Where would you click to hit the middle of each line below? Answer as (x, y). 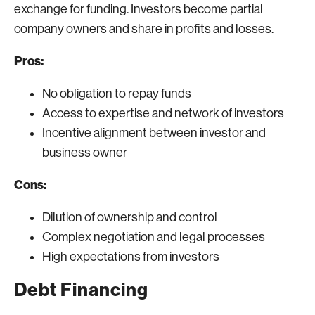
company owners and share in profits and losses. (144, 29)
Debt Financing (81, 290)
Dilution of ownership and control (130, 217)
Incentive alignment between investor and (154, 133)
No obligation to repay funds (117, 94)
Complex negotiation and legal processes (154, 237)
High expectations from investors (131, 257)
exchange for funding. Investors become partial (139, 9)
